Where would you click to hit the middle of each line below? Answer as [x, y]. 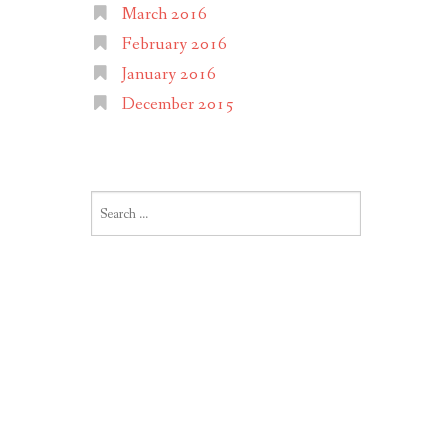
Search [107, 200]
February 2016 [174, 45]
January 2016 [168, 75]
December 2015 [177, 105]
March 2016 [164, 15]
